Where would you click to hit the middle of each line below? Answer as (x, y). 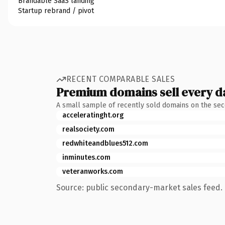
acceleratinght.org (93, 115)
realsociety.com (88, 129)
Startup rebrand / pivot (56, 11)
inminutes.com (86, 157)
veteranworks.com (93, 171)
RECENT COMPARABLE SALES (121, 79)
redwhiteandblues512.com (105, 143)
